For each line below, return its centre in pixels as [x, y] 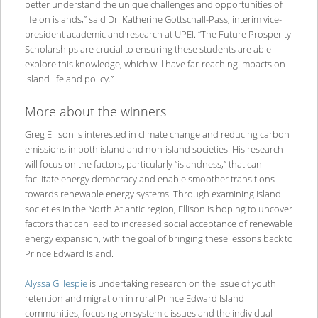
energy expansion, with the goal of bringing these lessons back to [159, 239]
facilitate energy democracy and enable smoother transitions [149, 179]
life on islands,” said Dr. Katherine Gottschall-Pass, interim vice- [153, 19]
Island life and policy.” [69, 78]
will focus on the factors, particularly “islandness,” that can [143, 164]
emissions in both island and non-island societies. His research [154, 149]
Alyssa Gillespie [56, 284]
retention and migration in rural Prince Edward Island [134, 298]
